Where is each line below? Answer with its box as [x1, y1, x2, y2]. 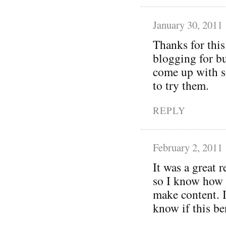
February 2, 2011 [153, 140, 222, 154]
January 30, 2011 [153, 17, 222, 32]
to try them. [153, 77, 209, 93]
